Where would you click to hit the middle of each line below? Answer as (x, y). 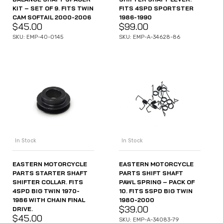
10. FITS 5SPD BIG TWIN (156, 191)
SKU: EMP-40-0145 (38, 37)
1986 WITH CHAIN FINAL (49, 200)
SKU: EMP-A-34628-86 (150, 37)
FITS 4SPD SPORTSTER (156, 8)
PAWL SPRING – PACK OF (157, 182)
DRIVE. (23, 209)
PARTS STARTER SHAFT (50, 173)
